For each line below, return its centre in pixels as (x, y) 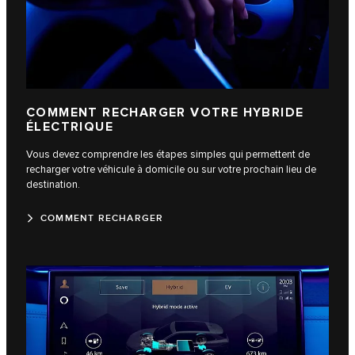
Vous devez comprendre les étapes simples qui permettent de (168, 154)
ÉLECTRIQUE (70, 127)
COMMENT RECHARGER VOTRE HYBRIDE (165, 113)
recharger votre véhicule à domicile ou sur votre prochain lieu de (171, 169)
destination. (53, 184)
